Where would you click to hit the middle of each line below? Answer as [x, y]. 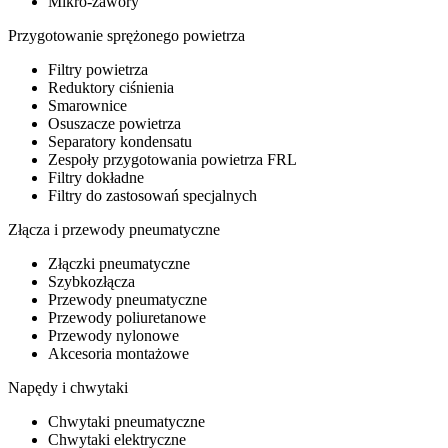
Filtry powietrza [98, 69]
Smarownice [87, 105]
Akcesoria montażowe [118, 353]
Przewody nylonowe [113, 335]
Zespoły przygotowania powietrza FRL [172, 159]
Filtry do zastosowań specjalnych [152, 195]
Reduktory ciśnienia [111, 87]
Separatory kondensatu [120, 141]
